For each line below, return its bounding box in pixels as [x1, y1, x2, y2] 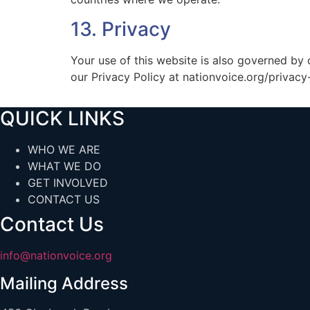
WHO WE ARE [28, 143, 100, 157]
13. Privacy [71, 17, 171, 41]
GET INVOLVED [28, 176, 108, 190]
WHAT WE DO [28, 159, 101, 174]
